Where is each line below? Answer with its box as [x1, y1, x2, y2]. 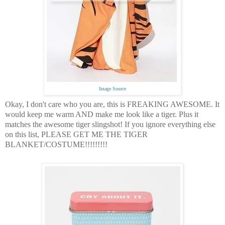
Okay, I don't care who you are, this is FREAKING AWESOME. [5, 100, 215, 108]
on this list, [5, 130, 41, 139]
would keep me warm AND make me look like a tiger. [5, 110, 179, 119]
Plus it [179, 110, 198, 119]
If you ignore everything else [125, 120, 215, 129]
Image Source [99, 86, 126, 92]
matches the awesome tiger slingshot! [5, 120, 125, 129]
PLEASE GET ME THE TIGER [41, 130, 148, 139]
